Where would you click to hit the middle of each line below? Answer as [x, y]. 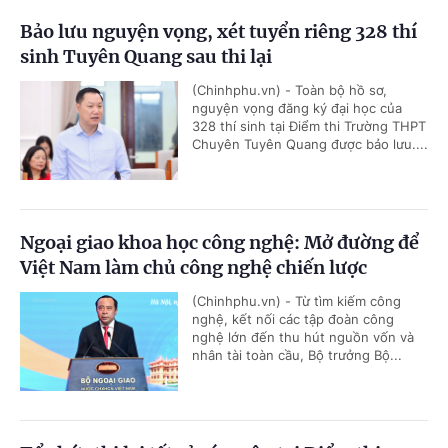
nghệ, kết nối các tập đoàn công [293, 319]
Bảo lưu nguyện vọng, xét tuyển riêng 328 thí [218, 32]
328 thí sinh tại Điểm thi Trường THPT [309, 126]
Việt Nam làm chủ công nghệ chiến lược [193, 268]
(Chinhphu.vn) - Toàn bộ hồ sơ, [289, 90]
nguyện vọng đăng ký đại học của [297, 108]
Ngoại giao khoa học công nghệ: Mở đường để [219, 243]
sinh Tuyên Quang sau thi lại [146, 57]
